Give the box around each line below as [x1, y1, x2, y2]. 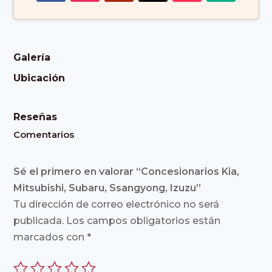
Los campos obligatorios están [66, 214, 221, 226]
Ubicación [13, 72, 66, 84]
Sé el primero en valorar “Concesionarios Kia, [13, 165, 240, 177]
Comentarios [13, 128, 75, 140]
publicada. [13, 214, 64, 226]
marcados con [13, 231, 87, 243]
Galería [13, 51, 51, 63]
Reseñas [13, 110, 58, 123]
